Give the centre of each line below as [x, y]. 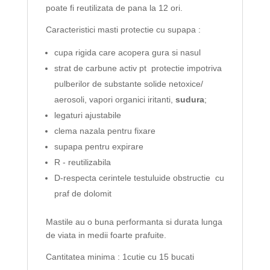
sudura [190, 99]
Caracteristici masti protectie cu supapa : [123, 30]
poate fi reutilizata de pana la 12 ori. [114, 8]
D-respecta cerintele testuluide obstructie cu [139, 178]
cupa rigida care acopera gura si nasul [127, 52]
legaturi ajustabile [87, 115]
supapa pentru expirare [99, 146]
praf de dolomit [83, 193]
